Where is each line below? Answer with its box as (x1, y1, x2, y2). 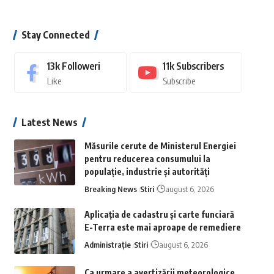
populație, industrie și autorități (84, 166, 210, 177)
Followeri (61, 60, 100, 72)
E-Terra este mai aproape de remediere (84, 222, 241, 232)
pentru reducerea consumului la (84, 154, 210, 164)
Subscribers (176, 60, 224, 72)
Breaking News (84, 184, 137, 194)
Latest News (21, 116, 78, 128)
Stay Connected (21, 29, 90, 41)
